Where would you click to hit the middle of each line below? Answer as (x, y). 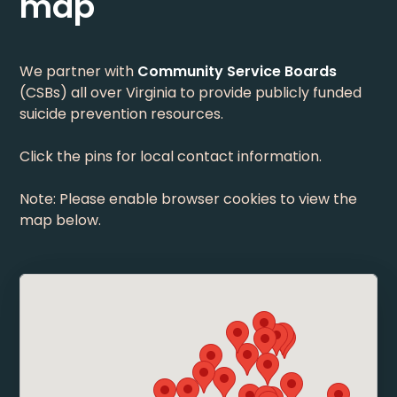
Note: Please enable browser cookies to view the (189, 199)
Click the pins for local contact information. (171, 156)
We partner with (79, 71)
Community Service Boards (237, 71)
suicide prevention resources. (122, 114)
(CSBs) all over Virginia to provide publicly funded (191, 93)
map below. (61, 220)
